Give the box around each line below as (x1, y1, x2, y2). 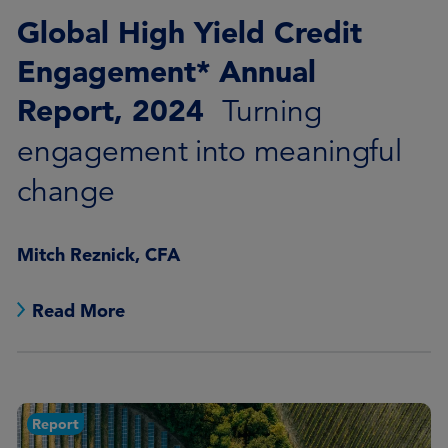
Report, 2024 (17, 91, 214, 129)
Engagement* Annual (17, 52, 317, 90)
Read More (32, 299, 126, 322)
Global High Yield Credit (17, 13, 363, 51)
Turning (222, 93, 322, 130)
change (17, 173, 115, 210)
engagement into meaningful (17, 133, 402, 170)
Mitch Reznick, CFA (17, 243, 181, 266)
